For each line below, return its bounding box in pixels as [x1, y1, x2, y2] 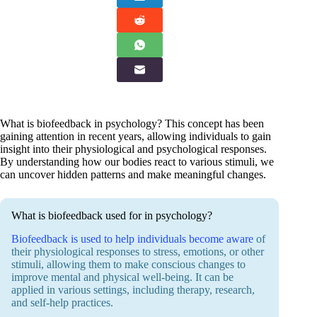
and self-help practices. [11, 296, 113, 309]
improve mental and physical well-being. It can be [11, 271, 234, 284]
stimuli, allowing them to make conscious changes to [11, 258, 246, 271]
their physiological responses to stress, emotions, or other [11, 246, 264, 258]
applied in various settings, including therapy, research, [11, 284, 255, 296]
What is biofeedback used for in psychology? [11, 209, 212, 222]
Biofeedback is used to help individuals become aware [11, 233, 253, 246]
